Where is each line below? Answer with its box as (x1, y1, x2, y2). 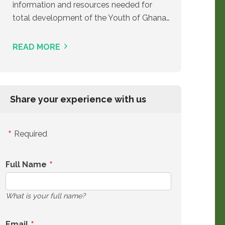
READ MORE (13, 42, 60, 52)
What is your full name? (6, 191, 85, 200)
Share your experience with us (10, 94, 146, 104)
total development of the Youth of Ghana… (13, 13, 170, 23)
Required (14, 129, 47, 139)
